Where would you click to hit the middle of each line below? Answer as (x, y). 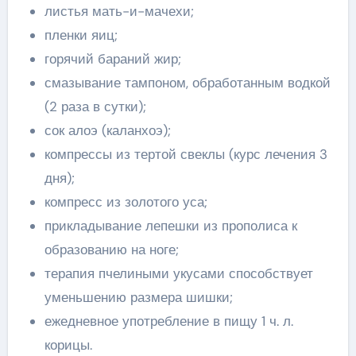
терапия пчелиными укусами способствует (178, 273)
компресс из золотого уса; (126, 202)
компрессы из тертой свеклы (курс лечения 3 (186, 154)
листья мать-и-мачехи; (119, 11)
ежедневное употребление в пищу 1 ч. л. (168, 321)
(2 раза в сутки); (95, 106)
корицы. (68, 345)
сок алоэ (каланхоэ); (107, 130)
